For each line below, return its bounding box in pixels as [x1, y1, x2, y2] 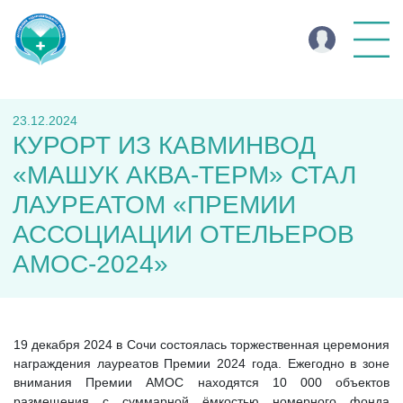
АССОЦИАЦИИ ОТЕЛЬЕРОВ [13, 220, 354, 248]
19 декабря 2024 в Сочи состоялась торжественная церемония [13, 337, 390, 352]
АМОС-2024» [13, 250, 168, 278]
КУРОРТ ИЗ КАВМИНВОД [13, 131, 316, 159]
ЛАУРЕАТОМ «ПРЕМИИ [13, 191, 296, 219]
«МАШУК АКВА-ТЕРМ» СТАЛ [13, 161, 356, 189]
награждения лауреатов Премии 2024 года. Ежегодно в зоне [13, 356, 390, 371]
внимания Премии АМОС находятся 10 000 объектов [13, 375, 390, 390]
